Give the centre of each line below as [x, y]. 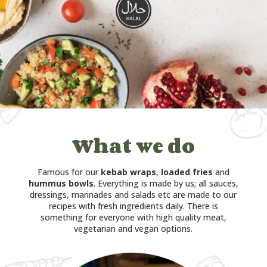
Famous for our [69, 172]
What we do [133, 146]
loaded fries [187, 172]
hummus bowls [61, 184]
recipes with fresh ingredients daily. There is [133, 206]
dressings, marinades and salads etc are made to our [133, 195]
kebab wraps [128, 172]
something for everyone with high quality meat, [133, 218]
